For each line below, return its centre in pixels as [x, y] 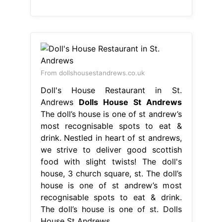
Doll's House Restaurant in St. [111, 90]
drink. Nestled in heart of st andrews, [111, 138]
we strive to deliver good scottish [111, 149]
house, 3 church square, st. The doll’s [111, 173]
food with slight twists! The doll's [111, 161]
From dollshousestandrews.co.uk [92, 73]
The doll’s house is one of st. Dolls [111, 209]
